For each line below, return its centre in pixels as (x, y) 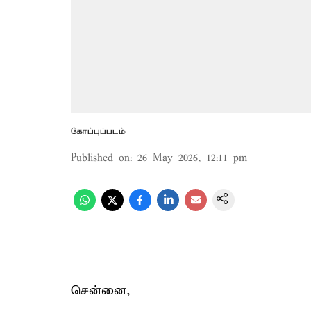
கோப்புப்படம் (98, 132)
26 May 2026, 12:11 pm (192, 158)
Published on (100, 158)
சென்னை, (101, 291)
